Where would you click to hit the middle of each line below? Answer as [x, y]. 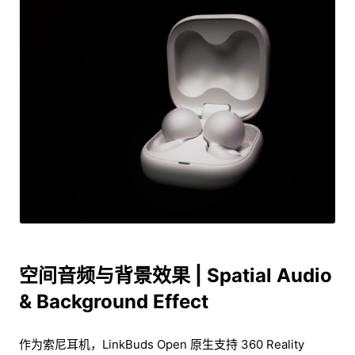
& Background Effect [114, 301]
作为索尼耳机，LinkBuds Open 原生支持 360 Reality [162, 344]
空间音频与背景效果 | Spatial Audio [176, 275]
